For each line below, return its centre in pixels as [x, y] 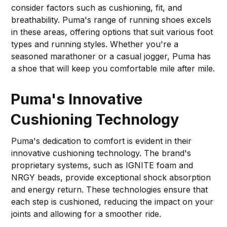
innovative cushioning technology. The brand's [101, 153]
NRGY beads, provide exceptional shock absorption [111, 177]
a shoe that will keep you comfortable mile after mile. [113, 68]
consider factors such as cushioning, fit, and [97, 7]
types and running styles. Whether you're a [95, 44]
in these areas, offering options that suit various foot [112, 32]
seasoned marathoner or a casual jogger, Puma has [111, 56]
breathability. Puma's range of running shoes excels [111, 20]
